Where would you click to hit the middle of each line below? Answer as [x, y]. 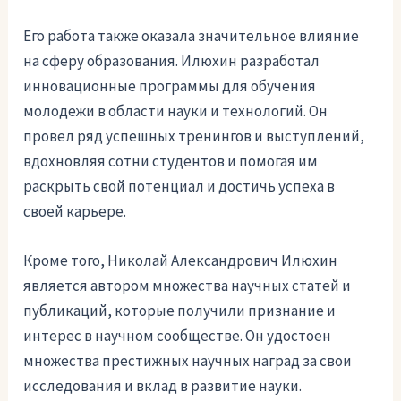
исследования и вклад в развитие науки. [163, 386]
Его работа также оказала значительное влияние [192, 35]
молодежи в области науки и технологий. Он [176, 111]
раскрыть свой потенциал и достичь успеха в [179, 186]
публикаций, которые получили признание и [180, 311]
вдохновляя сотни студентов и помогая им [171, 161]
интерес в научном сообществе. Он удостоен [178, 336]
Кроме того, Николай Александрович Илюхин [181, 261]
